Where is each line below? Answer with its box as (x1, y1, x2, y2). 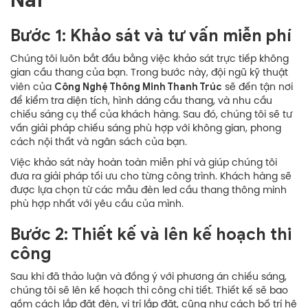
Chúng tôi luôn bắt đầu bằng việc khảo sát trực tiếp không (10, 54, 289, 65)
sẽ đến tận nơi (222, 82, 293, 93)
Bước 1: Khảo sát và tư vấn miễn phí (10, 25, 291, 46)
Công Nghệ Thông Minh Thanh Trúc (54, 80, 222, 93)
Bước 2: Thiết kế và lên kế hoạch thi (10, 223, 291, 245)
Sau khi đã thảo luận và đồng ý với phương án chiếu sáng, (10, 272, 287, 283)
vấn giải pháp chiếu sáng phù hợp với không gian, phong (10, 123, 281, 134)
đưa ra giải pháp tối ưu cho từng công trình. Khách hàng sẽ (10, 171, 291, 182)
